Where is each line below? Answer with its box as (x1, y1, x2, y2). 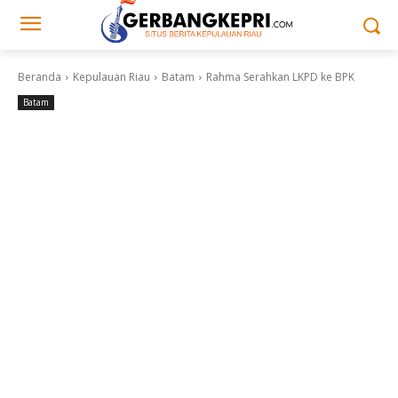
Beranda (18, 69, 61, 84)
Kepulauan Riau (73, 69, 150, 84)
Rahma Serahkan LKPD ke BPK (206, 69, 354, 84)
